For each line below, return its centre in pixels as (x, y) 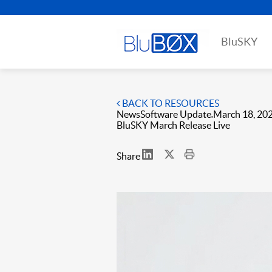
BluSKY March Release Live (173, 125)
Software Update (176, 114)
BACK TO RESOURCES (170, 103)
